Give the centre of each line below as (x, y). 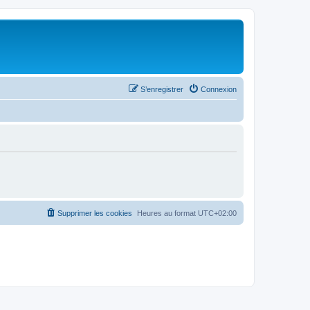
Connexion (219, 89)
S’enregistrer (162, 89)
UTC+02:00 (217, 213)
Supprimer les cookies (95, 213)
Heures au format (167, 213)
